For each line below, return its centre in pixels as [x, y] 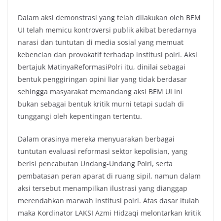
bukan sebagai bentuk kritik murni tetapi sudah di [101, 104]
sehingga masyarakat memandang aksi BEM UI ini [100, 92]
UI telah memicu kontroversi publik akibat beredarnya [107, 30]
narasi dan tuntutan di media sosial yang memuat [101, 42]
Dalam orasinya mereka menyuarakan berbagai [96, 139]
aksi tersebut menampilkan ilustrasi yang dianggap [103, 188]
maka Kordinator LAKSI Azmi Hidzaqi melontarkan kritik [109, 213]
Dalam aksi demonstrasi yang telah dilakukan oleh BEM [109, 18]
